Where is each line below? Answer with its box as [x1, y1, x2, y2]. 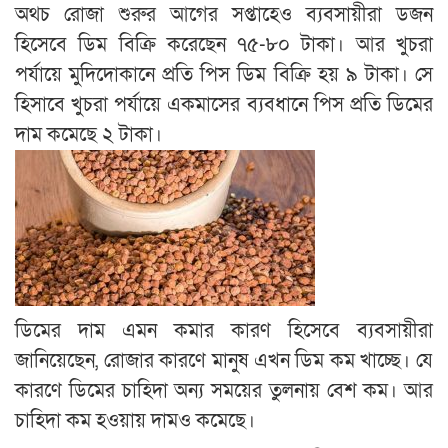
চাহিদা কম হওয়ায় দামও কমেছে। [15, 408, 255, 435]
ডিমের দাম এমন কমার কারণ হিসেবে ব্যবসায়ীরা [15, 318, 433, 345]
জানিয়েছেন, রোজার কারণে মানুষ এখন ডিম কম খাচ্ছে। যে [15, 348, 433, 375]
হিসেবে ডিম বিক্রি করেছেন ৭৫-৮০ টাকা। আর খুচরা [15, 32, 433, 59]
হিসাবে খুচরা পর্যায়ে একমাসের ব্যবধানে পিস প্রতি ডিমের [15, 92, 433, 119]
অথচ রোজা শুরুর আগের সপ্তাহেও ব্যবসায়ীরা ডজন [15, 2, 433, 29]
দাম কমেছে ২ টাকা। [15, 122, 162, 149]
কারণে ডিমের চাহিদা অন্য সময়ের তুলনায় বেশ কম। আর [15, 378, 433, 405]
